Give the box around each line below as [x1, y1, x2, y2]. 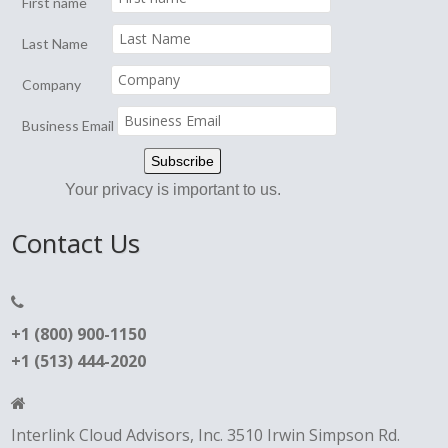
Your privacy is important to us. [65, 181, 282, 199]
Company [22, 76, 109, 94]
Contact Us [11, 226, 141, 262]
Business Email [22, 117, 115, 135]
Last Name [22, 35, 110, 53]
